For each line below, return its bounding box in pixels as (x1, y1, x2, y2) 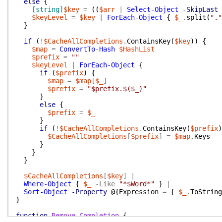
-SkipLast (182, 5, 218, 13)
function (16, 212, 48, 220)
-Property (71, 188, 107, 196)
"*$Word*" (119, 180, 155, 188)
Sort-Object (24, 188, 67, 196)
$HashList (119, 45, 155, 53)
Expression (119, 188, 159, 196)
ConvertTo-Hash (59, 45, 115, 53)
